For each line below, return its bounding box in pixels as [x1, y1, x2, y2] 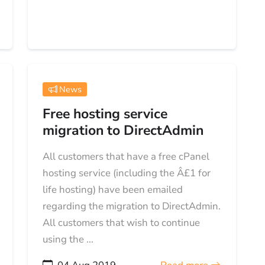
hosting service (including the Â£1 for [43, 166, 211, 180]
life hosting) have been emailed [43, 182, 183, 196]
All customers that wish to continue [43, 215, 201, 230]
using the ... [43, 232, 94, 246]
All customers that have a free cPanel [43, 149, 210, 163]
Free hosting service [43, 104, 168, 123]
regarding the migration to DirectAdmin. [43, 199, 221, 213]
